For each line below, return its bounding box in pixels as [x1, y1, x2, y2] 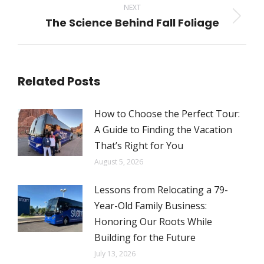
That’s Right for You [94, 139, 186, 152]
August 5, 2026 [94, 157, 143, 167]
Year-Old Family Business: [94, 199, 207, 212]
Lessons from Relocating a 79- [94, 183, 228, 196]
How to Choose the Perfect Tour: [94, 107, 240, 120]
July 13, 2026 [94, 249, 136, 259]
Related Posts [18, 73, 100, 90]
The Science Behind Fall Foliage [45, 15, 219, 30]
